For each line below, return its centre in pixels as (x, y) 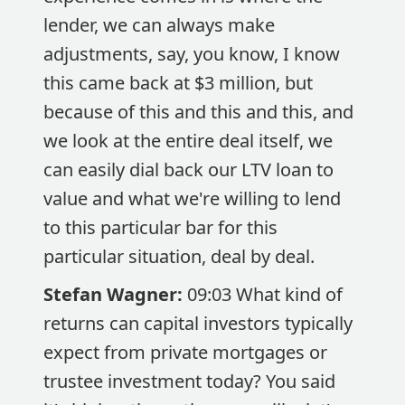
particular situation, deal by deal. (179, 256)
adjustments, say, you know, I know (192, 54)
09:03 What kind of (265, 294)
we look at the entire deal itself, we (188, 141)
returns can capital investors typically (198, 323)
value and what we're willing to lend (192, 198)
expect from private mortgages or (185, 352)
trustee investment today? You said (189, 381)
